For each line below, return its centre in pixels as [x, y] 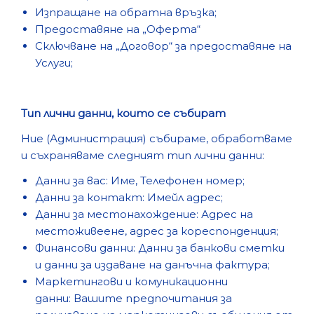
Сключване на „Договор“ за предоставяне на [163, 46]
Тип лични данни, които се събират [123, 113]
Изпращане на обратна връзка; [126, 12]
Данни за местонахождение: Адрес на [144, 214]
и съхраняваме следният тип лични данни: [143, 155]
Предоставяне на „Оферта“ [118, 29]
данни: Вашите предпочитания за [134, 298]
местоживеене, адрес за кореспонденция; [157, 231]
